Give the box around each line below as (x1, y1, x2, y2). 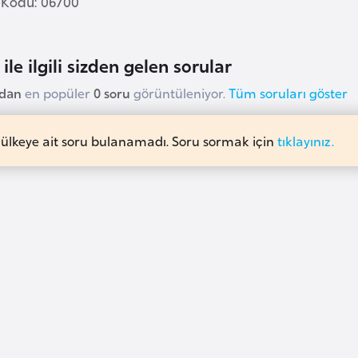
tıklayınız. (277, 130, 334, 150)
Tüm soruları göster (229, 82, 348, 102)
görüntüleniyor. (130, 82, 229, 102)
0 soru (93, 82, 130, 102)
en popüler (22, 82, 93, 102)
